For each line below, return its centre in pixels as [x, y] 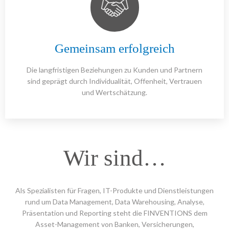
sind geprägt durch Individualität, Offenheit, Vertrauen [114, 81]
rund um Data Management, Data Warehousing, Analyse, [114, 202]
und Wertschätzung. [114, 93]
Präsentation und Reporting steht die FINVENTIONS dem [114, 213]
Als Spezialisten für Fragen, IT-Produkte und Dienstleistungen [114, 191]
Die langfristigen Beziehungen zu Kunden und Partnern [114, 70]
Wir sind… [114, 158]
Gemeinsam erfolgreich [114, 49]
